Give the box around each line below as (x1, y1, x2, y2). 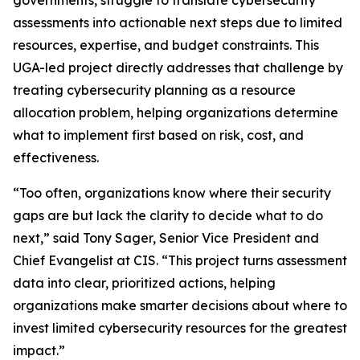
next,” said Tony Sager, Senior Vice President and (13, 230, 319, 247)
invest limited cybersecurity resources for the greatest (13, 320, 347, 337)
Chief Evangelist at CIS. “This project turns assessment (13, 252, 347, 269)
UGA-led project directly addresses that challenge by (13, 59, 343, 76)
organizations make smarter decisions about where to (13, 297, 347, 314)
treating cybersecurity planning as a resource (13, 82, 296, 99)
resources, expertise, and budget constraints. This (13, 37, 319, 54)
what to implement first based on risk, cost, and (13, 127, 304, 144)
